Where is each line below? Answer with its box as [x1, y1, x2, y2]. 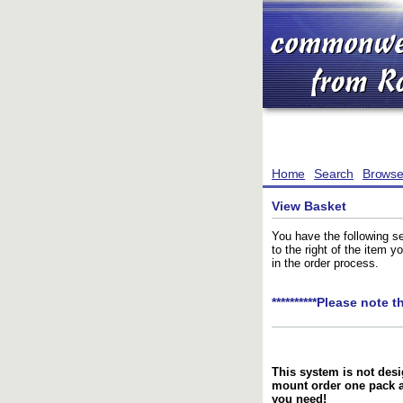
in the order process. [272, 256, 379, 271]
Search [314, 166, 354, 181]
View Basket [272, 198, 346, 213]
